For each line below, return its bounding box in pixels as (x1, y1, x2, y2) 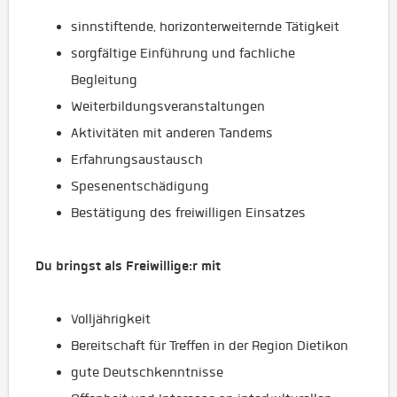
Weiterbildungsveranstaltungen (71, 98, 265, 114)
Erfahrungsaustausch (71, 152, 203, 167)
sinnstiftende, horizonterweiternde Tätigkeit (71, 19, 339, 35)
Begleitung (71, 72, 137, 88)
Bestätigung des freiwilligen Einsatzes (71, 205, 306, 221)
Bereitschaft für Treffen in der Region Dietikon (71, 338, 348, 354)
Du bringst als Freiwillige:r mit (35, 257, 221, 275)
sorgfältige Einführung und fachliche (71, 45, 295, 61)
